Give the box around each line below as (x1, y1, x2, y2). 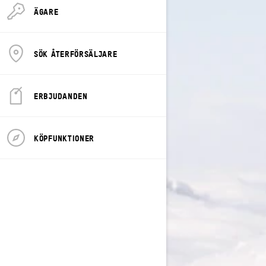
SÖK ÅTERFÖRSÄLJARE (34, 47, 118, 59)
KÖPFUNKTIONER (34, 132, 95, 143)
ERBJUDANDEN (34, 90, 88, 101)
